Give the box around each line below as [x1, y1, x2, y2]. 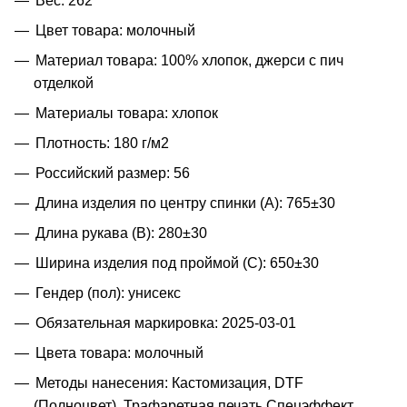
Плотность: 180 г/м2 [35, 134, 169, 151]
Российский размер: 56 [35, 164, 190, 181]
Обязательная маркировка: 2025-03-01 [35, 314, 296, 331]
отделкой [34, 74, 94, 91]
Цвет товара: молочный [35, 22, 195, 38]
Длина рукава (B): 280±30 [35, 224, 207, 241]
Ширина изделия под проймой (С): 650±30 [35, 254, 319, 271]
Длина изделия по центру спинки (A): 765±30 [35, 194, 335, 211]
